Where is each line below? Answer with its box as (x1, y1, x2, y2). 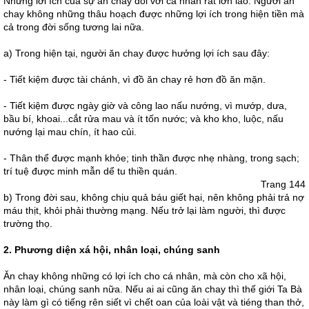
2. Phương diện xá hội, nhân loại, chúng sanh (3, 244, 220, 255)
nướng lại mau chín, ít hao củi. (3, 126, 137, 137)
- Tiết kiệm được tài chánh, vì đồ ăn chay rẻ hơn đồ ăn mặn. (3, 74, 266, 85)
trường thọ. (3, 218, 52, 229)
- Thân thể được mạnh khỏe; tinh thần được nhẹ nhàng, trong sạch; (3, 152, 299, 163)
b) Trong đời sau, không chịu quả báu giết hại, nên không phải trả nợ (3, 192, 304, 203)
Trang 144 (261, 179, 306, 190)
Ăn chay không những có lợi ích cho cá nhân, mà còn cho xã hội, (3, 270, 286, 281)
